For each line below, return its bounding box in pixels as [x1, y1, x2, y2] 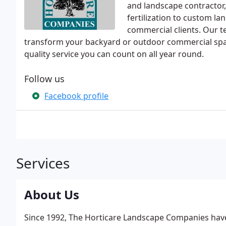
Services [16, 153, 70, 173]
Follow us [24, 73, 65, 85]
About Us [24, 186, 79, 203]
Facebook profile [44, 90, 108, 101]
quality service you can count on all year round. [24, 48, 204, 60]
